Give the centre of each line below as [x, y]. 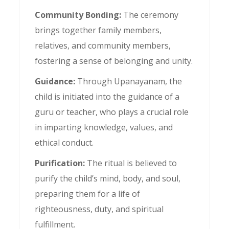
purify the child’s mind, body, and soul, [108, 178]
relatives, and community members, [103, 45]
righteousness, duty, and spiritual [99, 209]
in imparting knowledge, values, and [104, 127]
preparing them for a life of [88, 194]
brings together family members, [98, 30]
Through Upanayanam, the [130, 81]
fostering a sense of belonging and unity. [114, 61]
